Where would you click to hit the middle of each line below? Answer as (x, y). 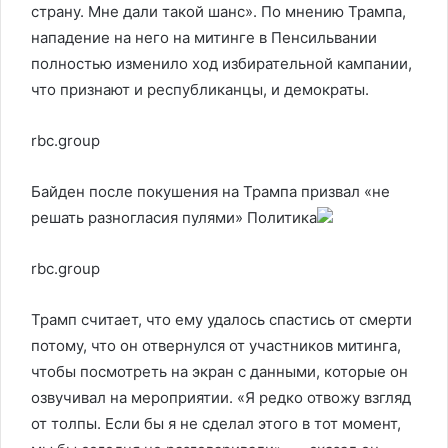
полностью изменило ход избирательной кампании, (221, 63)
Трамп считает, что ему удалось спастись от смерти (221, 319)
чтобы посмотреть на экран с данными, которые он (219, 371)
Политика (282, 217)
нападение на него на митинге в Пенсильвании (204, 37)
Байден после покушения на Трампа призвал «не (210, 191)
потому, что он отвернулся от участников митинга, (216, 345)
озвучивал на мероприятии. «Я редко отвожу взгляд (221, 397)
